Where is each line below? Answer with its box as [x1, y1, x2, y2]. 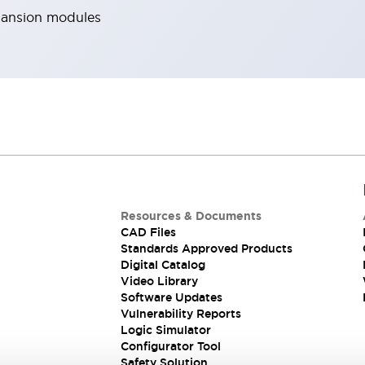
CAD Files [120, 225, 176, 240]
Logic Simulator [120, 323, 211, 337]
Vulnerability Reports [120, 306, 241, 321]
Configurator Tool [120, 339, 221, 354]
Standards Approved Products [120, 241, 292, 256]
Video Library [120, 274, 198, 288]
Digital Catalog [120, 257, 205, 272]
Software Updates [120, 290, 222, 305]
